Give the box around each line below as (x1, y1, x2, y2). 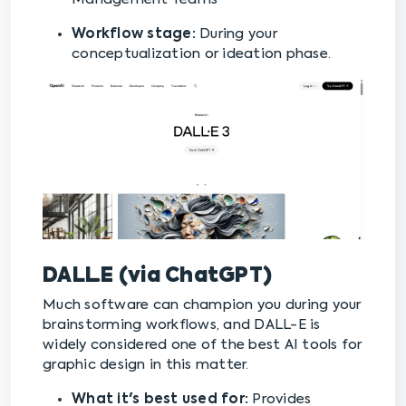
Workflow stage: (72, 27, 199, 42)
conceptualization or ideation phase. (72, 47, 331, 62)
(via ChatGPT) (118, 266, 272, 287)
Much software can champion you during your (43, 298, 362, 313)
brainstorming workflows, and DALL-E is (43, 318, 321, 333)
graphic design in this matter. (43, 358, 253, 372)
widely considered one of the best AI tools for (43, 338, 362, 353)
